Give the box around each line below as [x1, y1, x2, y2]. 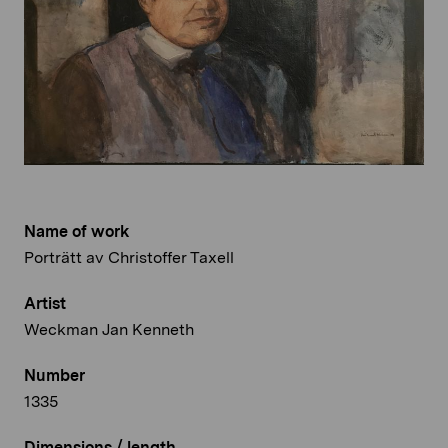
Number [24, 366, 85, 386]
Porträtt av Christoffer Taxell [24, 248, 234, 268]
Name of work [24, 222, 129, 242]
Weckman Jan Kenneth [24, 320, 194, 340]
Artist [24, 294, 66, 314]
